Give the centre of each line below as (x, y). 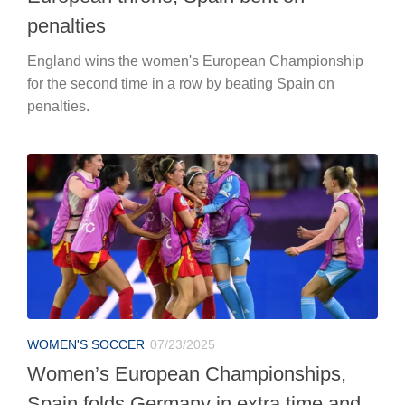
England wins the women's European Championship (195, 61)
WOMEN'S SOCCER (86, 344)
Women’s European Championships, (187, 373)
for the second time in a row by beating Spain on (181, 83)
